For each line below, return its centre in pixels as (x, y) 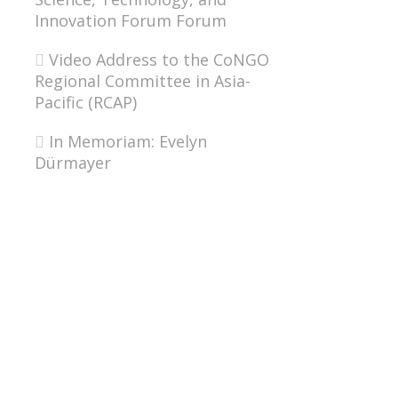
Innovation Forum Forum (130, 21)
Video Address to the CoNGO (159, 60)
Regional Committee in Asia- (142, 81)
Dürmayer (72, 163)
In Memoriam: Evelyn (127, 142)
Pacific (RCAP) (85, 103)
